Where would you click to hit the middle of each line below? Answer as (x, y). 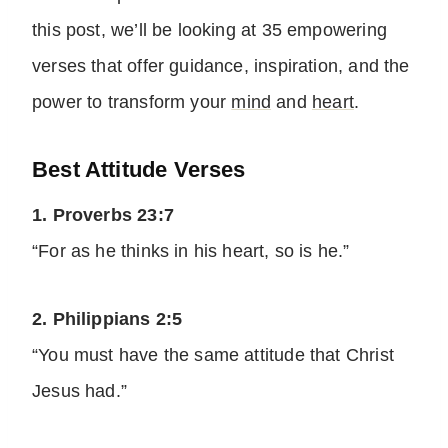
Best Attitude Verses (139, 170)
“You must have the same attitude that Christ (213, 355)
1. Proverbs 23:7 (103, 215)
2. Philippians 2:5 (107, 319)
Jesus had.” (79, 391)
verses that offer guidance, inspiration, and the (221, 66)
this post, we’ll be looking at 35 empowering (209, 30)
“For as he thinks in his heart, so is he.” (191, 251)
